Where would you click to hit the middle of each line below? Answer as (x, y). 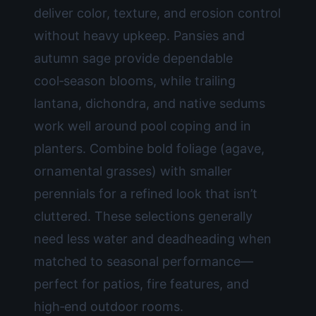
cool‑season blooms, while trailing (135, 81)
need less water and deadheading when (153, 239)
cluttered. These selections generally (143, 216)
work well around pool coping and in (142, 126)
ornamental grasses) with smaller (133, 171)
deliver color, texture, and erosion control (157, 13)
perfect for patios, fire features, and (141, 284)
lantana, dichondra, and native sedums (150, 103)
